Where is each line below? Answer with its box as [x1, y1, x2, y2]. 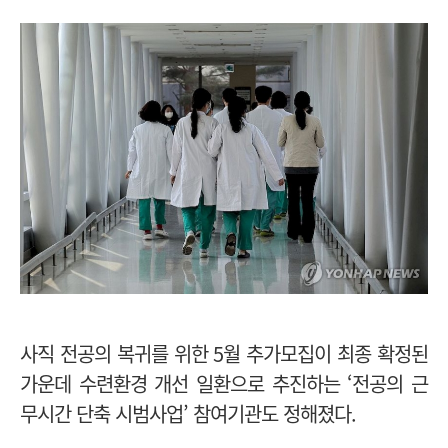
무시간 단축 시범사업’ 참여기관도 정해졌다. [20, 399, 356, 429]
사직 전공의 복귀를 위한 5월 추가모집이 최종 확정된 [20, 339, 428, 369]
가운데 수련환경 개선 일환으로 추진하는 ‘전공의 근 [20, 369, 428, 399]
